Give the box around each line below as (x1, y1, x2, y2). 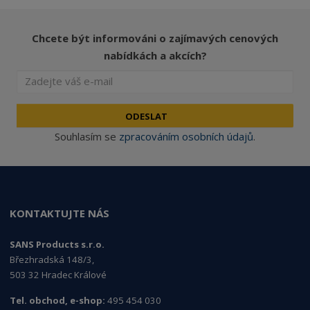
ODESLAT (125, 109, 167, 122)
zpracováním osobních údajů (119, 129, 253, 143)
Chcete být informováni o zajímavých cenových (32, 31, 278, 46)
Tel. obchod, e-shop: (10, 294, 106, 307)
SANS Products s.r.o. (10, 238, 105, 251)
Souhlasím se (55, 129, 119, 143)
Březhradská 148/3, (10, 253, 95, 266)
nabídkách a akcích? (103, 48, 207, 63)
